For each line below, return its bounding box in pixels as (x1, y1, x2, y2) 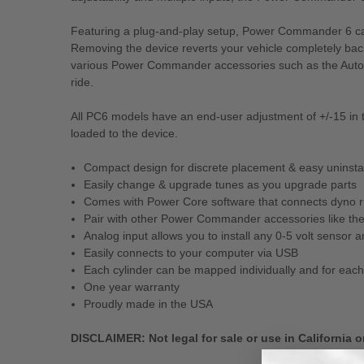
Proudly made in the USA (84, 297, 214, 311)
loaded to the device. (71, 127, 178, 141)
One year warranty (84, 280, 180, 294)
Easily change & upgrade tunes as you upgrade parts (84, 178, 357, 192)
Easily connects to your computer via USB (84, 246, 299, 260)
